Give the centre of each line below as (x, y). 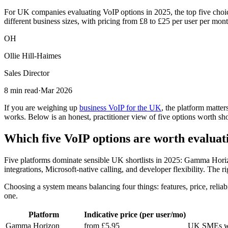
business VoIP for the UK (120, 107)
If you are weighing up (42, 107)
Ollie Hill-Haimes (33, 55)
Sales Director (27, 73)
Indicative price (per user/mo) (135, 214)
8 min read (21, 90)
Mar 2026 (56, 90)
